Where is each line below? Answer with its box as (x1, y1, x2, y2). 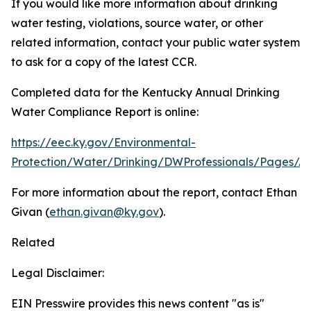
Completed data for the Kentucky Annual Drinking (11, 85, 280, 99)
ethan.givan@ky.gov (49, 205, 159, 219)
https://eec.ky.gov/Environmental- (11, 135, 196, 149)
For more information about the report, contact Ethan (11, 185, 297, 199)
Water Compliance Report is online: (11, 105, 199, 119)
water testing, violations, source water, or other (11, 16, 263, 30)
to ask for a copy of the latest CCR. (11, 55, 196, 69)
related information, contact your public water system (11, 35, 300, 49)
